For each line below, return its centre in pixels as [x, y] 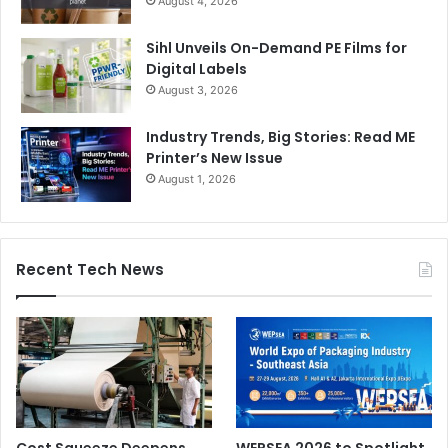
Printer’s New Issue [214, 158]
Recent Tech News [90, 270]
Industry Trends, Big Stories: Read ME [280, 137]
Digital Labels [196, 69]
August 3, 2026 [198, 90]
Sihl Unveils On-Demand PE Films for [276, 48]
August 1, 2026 [197, 179]
